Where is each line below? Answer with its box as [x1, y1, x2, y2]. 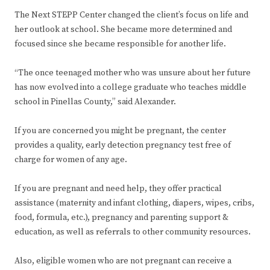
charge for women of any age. [14, 154, 127, 166]
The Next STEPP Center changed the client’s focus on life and [14, 10, 248, 21]
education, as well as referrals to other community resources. [14, 227, 251, 238]
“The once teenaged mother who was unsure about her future [14, 67, 251, 79]
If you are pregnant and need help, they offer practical [14, 183, 222, 195]
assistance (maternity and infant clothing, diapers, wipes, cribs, [14, 198, 254, 209]
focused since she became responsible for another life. [14, 39, 226, 50]
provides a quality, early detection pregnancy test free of [14, 140, 231, 151]
